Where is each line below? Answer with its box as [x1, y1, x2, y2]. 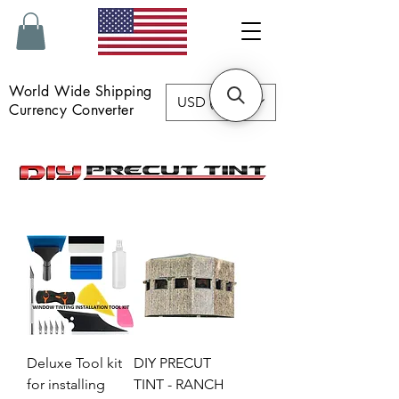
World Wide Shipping [4, 81, 167, 101]
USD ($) [177, 93, 224, 110]
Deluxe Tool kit [27, 354, 122, 371]
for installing [27, 375, 105, 393]
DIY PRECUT [134, 354, 211, 371]
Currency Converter [4, 100, 134, 119]
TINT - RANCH [134, 375, 224, 393]
